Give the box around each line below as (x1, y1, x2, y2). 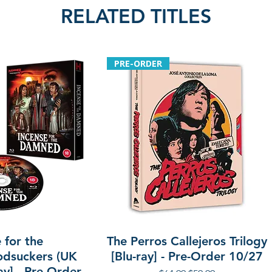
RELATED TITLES (61, 4, 211, 28)
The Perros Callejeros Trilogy (107, 234, 267, 248)
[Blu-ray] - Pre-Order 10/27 (111, 249, 263, 263)
